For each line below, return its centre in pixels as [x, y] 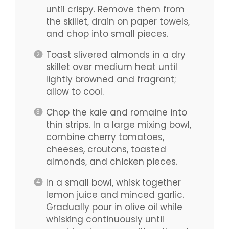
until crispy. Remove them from [115, 9]
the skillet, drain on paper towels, [118, 22]
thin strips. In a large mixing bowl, [118, 125]
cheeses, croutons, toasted [106, 150]
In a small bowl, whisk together [113, 183]
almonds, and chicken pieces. [111, 162]
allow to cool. [75, 92]
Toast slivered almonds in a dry [116, 55]
